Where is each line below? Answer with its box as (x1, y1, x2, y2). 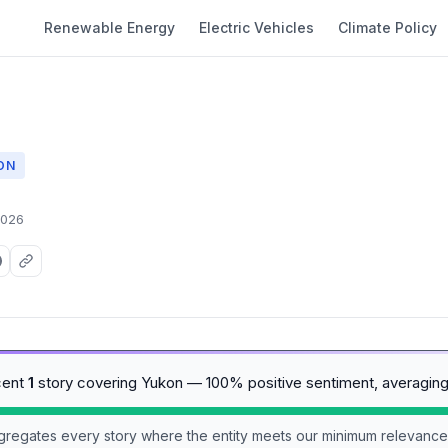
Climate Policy (338, 19, 437, 36)
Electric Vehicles (199, 19, 314, 36)
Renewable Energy (44, 19, 175, 36)
